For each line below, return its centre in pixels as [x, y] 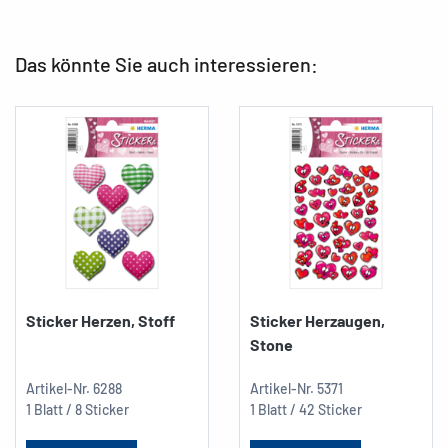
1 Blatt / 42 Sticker [306, 409]
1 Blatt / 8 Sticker [77, 409]
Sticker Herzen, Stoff [100, 320]
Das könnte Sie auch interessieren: [166, 63]
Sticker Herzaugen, [317, 320]
